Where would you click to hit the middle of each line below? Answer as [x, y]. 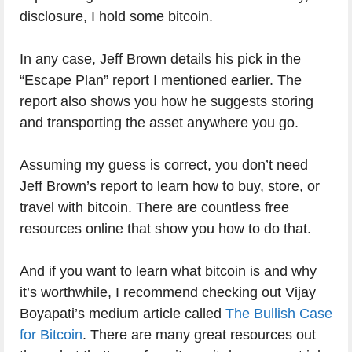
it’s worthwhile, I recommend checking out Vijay [168, 293]
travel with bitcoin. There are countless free [154, 208]
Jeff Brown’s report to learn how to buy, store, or [170, 187]
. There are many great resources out [199, 335]
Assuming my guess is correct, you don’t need [164, 165]
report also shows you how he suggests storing [167, 102]
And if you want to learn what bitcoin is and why [168, 271]
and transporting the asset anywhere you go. [159, 123]
